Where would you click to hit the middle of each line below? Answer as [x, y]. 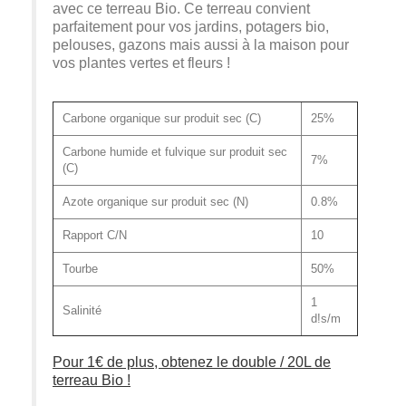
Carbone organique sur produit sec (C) [162, 119]
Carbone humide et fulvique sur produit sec [175, 152]
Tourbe [80, 269]
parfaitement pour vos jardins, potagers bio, [191, 26]
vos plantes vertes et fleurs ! [143, 62]
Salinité [82, 311]
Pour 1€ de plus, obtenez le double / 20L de [192, 361]
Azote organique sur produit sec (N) [155, 202]
